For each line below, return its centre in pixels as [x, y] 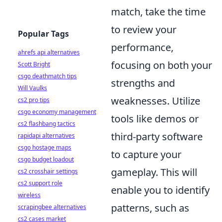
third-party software [157, 137]
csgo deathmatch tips [47, 76]
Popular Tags [43, 34]
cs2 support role [40, 183]
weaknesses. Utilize [156, 101]
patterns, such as [150, 208]
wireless [29, 195]
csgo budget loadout [46, 159]
